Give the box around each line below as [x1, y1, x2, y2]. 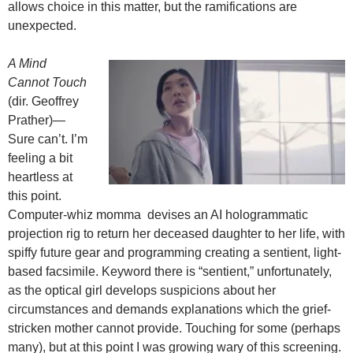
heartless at [8, 170, 72, 184]
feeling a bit [8, 151, 72, 165]
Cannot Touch [8, 76, 87, 90]
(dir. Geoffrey [8, 95, 79, 109]
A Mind [8, 57, 46, 71]
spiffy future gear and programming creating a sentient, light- [8, 246, 341, 260]
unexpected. [8, 19, 76, 33]
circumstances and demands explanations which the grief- [8, 303, 331, 317]
